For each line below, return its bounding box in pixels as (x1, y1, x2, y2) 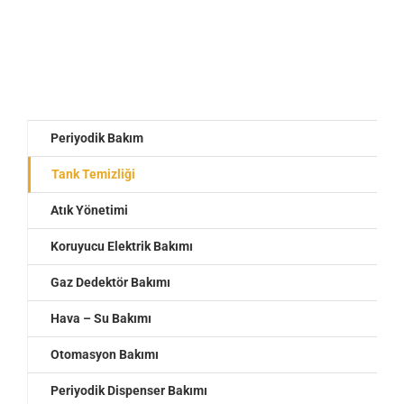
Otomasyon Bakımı (50, 347, 159, 363)
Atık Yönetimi (50, 203, 128, 218)
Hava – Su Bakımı (50, 311, 151, 326)
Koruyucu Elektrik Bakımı (50, 239, 193, 254)
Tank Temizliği (51, 167, 135, 182)
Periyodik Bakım (50, 131, 143, 146)
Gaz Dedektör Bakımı (50, 275, 170, 290)
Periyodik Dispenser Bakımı (50, 383, 207, 399)
